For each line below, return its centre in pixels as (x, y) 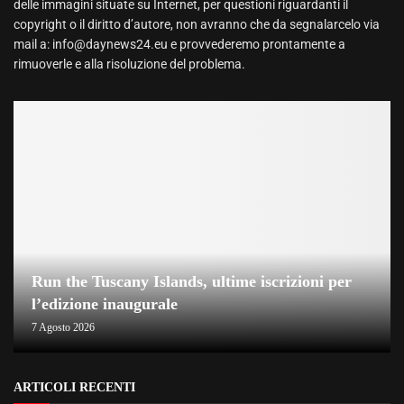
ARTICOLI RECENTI (74, 388)
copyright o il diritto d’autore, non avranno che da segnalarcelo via (197, 24)
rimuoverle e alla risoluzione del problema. (129, 64)
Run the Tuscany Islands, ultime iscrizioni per (192, 282)
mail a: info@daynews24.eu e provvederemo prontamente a (179, 44)
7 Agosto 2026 (63, 328)
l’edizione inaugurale (105, 304)
